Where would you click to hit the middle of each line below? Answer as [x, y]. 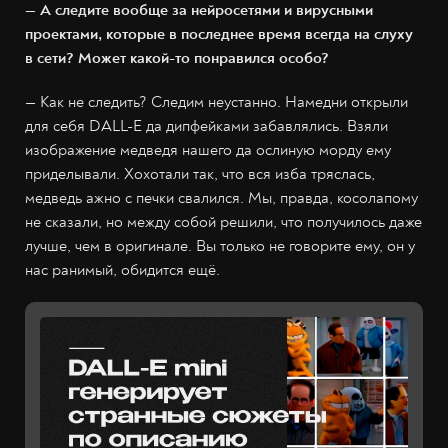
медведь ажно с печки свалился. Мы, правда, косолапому [221, 198]
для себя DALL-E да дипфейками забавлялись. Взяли [206, 126]
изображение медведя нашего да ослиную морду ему [208, 150]
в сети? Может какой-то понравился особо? [177, 58]
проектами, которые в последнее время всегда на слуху [219, 34]
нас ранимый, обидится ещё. [122, 270]
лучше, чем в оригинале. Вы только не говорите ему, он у [220, 246]
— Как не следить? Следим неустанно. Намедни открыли [216, 102]
